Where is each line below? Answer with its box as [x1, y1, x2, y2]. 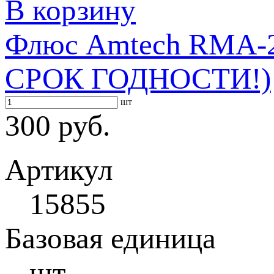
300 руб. [5, 109, 110, 143]
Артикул [5, 153, 113, 187]
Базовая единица [5, 221, 216, 255]
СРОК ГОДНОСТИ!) [5, 62, 271, 95]
